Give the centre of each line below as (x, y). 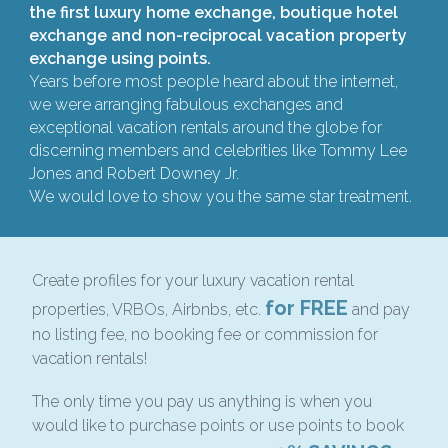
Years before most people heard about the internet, (213, 82)
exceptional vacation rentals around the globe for (205, 128)
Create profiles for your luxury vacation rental (193, 281)
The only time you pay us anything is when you (202, 402)
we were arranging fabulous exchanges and (186, 105)
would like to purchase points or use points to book (218, 426)
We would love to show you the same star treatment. (220, 197)
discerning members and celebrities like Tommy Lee (218, 151)
